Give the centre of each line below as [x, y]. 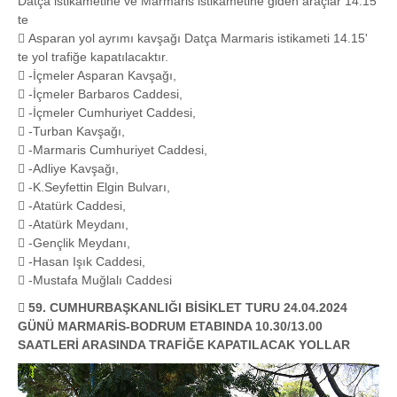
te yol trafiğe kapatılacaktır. [93, 56]
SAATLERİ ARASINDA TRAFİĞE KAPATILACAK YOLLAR [184, 344]
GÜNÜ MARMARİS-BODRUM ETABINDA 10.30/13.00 [170, 326]
